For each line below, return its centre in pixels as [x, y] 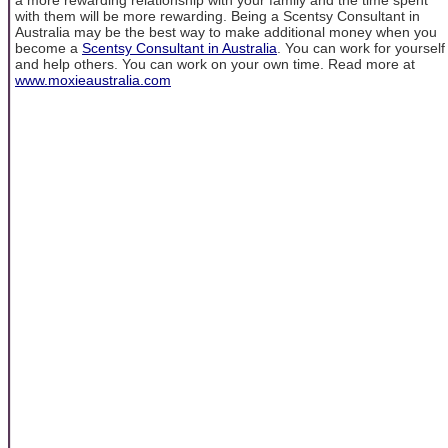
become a [48, 47]
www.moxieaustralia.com [93, 79]
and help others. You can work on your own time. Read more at [215, 63]
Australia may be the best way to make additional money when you [226, 31]
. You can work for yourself [361, 47]
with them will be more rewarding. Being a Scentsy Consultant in [217, 15]
